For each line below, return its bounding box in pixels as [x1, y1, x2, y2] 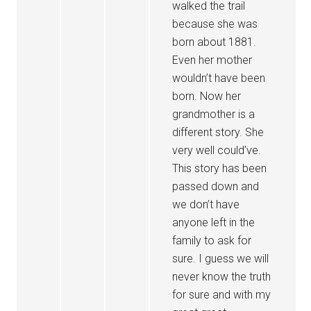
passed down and [172, 180, 260, 193]
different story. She [172, 126, 264, 139]
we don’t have [172, 198, 240, 211]
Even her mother [172, 53, 253, 67]
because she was [172, 17, 258, 31]
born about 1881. [172, 35, 257, 49]
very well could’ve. [172, 144, 262, 157]
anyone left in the [172, 216, 255, 229]
